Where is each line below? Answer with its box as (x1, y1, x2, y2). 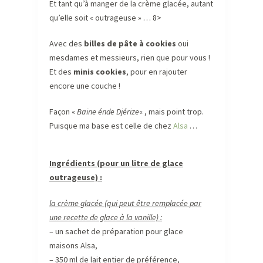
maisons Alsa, (49, 240, 97, 251)
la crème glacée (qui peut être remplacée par (49, 197, 201, 208)
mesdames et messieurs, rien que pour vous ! (49, 52, 210, 63)
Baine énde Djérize (77, 106, 139, 117)
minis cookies (73, 66, 126, 77)
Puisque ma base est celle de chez (49, 120, 173, 131)
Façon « (49, 106, 77, 117)
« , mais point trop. (139, 106, 204, 117)
